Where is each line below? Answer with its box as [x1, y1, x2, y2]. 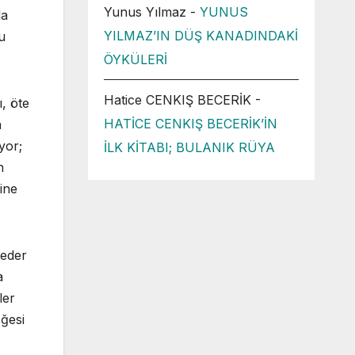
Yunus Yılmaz [103, 4, 186, 20]
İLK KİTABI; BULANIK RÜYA [103, 139, 275, 155]
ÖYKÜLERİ [103, 52, 167, 67]
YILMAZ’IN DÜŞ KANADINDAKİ [103, 28, 298, 44]
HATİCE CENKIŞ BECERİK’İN [103, 116, 277, 132]
